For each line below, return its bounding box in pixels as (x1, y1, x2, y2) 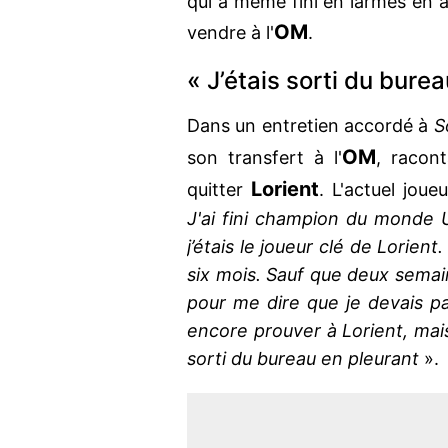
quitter (187, 179, 251, 201)
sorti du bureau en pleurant (187, 348, 419, 370)
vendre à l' (187, 22, 274, 44)
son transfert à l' (187, 147, 343, 169)
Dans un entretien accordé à (187, 115, 434, 137)
